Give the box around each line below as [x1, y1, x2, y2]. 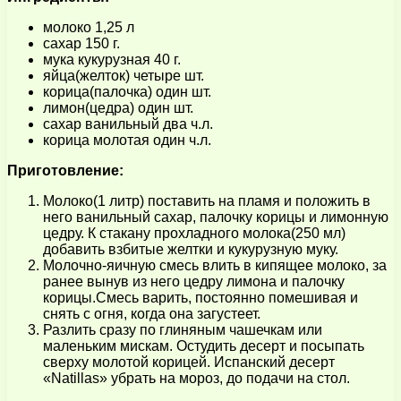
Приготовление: [7, 162, 124, 178]
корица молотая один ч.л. [43, 132, 211, 148]
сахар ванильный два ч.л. [43, 115, 213, 132]
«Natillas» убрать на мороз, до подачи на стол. [43, 370, 350, 386]
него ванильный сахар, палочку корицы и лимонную [43, 209, 388, 225]
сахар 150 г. [43, 35, 120, 51]
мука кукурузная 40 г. [43, 51, 181, 67]
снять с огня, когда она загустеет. [43, 305, 260, 321]
